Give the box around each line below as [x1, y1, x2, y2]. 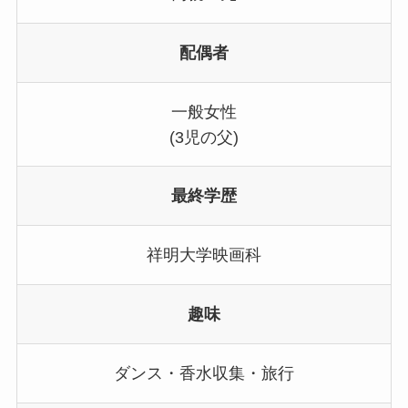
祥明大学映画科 [147, 246, 261, 265]
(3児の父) [169, 127, 239, 147]
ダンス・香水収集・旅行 [114, 363, 294, 382]
